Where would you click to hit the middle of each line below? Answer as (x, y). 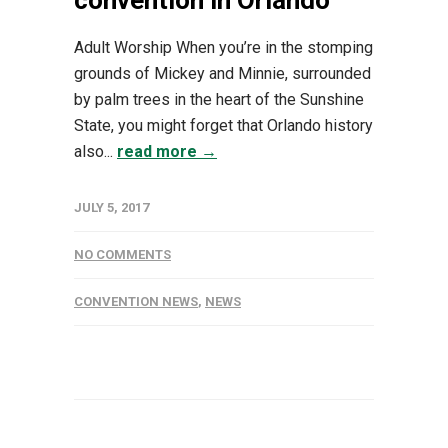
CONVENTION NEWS (136, 302)
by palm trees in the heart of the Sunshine (219, 100)
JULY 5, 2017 (111, 208)
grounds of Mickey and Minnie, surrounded (222, 74)
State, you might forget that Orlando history (223, 126)
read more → (167, 152)
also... (95, 152)
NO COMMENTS (122, 255)
